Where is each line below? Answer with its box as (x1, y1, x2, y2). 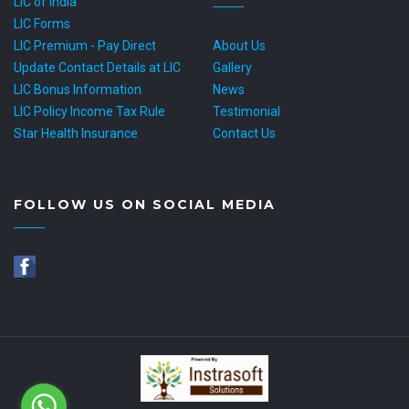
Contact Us (213, 126, 276, 142)
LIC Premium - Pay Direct (14, 38, 156, 54)
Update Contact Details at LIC (14, 60, 181, 76)
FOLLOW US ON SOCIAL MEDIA (14, 196, 276, 214)
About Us (213, 38, 266, 54)
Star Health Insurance (14, 126, 138, 142)
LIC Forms (14, 16, 70, 32)
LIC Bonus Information (14, 82, 142, 98)
